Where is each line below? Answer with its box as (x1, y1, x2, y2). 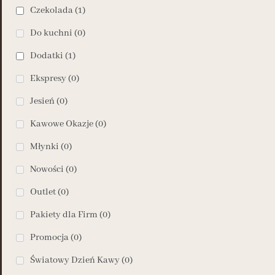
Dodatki (30, 50, 63, 61)
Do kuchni (30, 28, 72, 39)
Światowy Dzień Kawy (30, 255, 120, 266)
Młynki (30, 141, 59, 152)
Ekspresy (30, 73, 66, 84)
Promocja (30, 232, 69, 243)
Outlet (30, 187, 56, 198)
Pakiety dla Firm (30, 209, 98, 220)
